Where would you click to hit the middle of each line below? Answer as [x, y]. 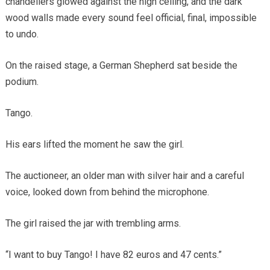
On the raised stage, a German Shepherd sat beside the [121, 65]
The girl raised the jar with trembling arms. [93, 223]
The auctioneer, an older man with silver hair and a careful [124, 175]
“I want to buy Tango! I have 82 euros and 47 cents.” [113, 254]
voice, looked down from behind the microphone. [107, 192]
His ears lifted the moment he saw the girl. [94, 144]
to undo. [22, 34]
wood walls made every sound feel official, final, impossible [131, 17]
